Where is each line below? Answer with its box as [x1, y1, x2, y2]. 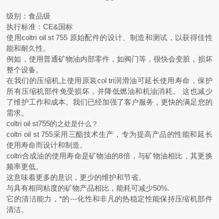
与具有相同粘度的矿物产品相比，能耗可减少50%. [6, 184, 170, 192]
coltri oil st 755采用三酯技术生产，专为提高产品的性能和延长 [6, 130, 213, 138]
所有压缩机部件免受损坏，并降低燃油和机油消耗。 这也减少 [6, 87, 213, 95]
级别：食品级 [6, 12, 51, 20]
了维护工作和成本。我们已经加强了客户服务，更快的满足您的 [6, 98, 213, 106]
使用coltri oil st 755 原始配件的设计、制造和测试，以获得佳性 [6, 33, 213, 42]
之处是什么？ [57, 120, 99, 128]
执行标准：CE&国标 [6, 22, 73, 31]
